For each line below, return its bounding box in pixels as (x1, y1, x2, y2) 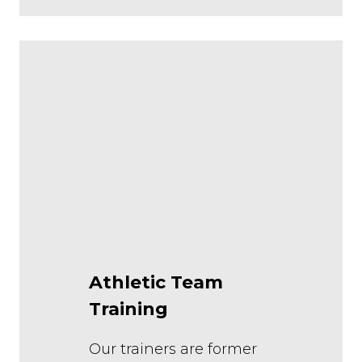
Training (89, 297, 168, 320)
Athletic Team (89, 271, 223, 293)
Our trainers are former (89, 339, 257, 358)
